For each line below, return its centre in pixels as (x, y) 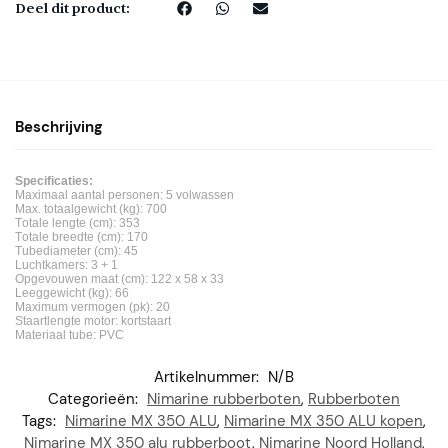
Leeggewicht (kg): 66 (72, 293)
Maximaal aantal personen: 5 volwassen (124, 195)
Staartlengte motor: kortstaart (93, 321)
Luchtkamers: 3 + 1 (66, 265)
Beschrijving (59, 127)
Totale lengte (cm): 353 (77, 223)
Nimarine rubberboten (224, 399)
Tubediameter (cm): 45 (76, 251)
